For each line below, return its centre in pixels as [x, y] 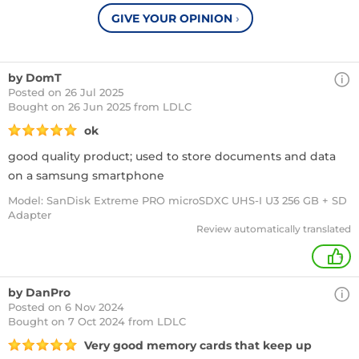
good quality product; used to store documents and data [172, 156]
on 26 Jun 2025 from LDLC [121, 107]
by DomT [35, 78]
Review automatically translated [274, 229]
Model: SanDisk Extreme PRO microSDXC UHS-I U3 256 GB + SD [177, 200]
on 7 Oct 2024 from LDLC [119, 321]
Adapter [30, 215]
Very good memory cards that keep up [198, 345]
